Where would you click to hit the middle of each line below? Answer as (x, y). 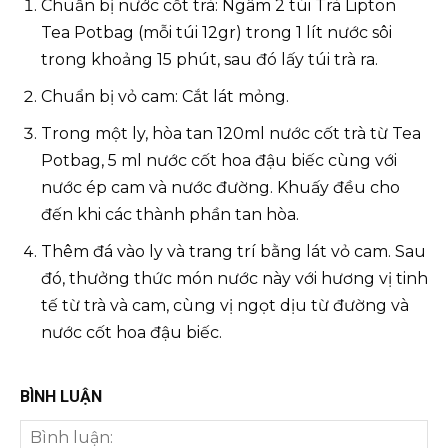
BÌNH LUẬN (61, 396)
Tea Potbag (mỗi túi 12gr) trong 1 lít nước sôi (216, 32)
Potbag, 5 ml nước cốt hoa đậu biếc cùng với (219, 160)
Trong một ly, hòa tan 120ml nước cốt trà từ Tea (231, 133)
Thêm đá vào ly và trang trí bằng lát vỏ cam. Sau (233, 251)
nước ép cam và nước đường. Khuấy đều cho (220, 187)
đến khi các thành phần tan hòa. (170, 214)
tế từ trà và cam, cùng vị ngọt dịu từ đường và (225, 305)
